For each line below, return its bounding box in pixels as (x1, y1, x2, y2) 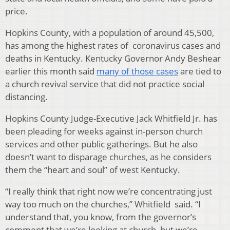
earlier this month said (5, 65, 97, 77)
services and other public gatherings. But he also (5, 138, 198, 150)
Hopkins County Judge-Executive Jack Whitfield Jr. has (5, 112, 217, 124)
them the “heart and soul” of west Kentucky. (5, 163, 180, 176)
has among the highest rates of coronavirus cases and (5, 39, 221, 51)
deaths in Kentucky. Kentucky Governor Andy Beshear (5, 52, 221, 64)
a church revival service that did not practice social (5, 78, 204, 90)
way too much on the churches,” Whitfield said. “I (5, 198, 201, 210)
